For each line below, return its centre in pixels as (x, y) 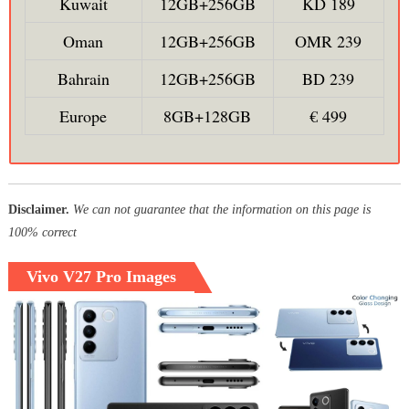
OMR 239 (329, 42)
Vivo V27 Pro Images (101, 277)
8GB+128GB (208, 116)
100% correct (42, 233)
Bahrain (83, 79)
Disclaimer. (38, 210)
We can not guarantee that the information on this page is (221, 210)
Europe (84, 116)
